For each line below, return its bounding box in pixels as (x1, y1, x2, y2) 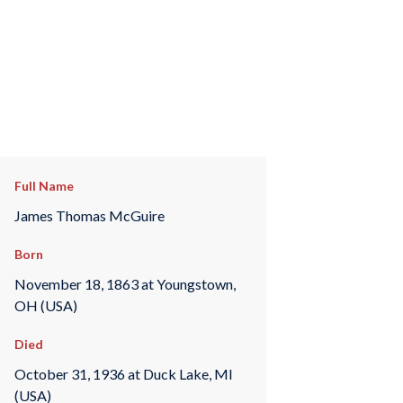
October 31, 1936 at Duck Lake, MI (13, 364, 233, 382)
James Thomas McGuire (13, 206, 165, 224)
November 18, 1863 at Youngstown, (13, 274, 236, 292)
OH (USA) (13, 296, 77, 314)
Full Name (13, 178, 74, 193)
